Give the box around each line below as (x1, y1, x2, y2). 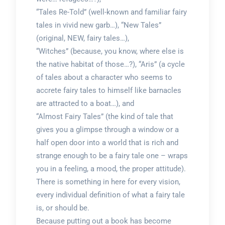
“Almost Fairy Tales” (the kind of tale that (36, 111, 173, 121)
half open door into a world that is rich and (36, 138, 178, 147)
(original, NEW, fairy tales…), (36, 33, 129, 43)
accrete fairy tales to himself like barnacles (36, 85, 181, 95)
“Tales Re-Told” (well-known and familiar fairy (36, 7, 187, 17)
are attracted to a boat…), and (36, 98, 134, 108)
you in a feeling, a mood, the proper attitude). (36, 164, 186, 173)
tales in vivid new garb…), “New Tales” (36, 20, 161, 30)
